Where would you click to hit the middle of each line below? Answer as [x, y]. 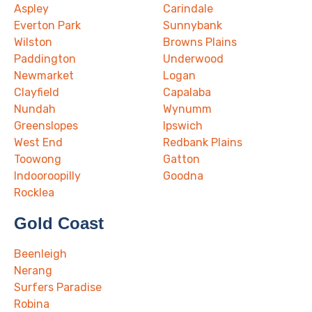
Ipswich [183, 126]
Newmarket [44, 76]
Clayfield [37, 93]
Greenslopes [46, 126]
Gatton [181, 159]
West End [38, 143]
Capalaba [187, 93]
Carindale [188, 9]
